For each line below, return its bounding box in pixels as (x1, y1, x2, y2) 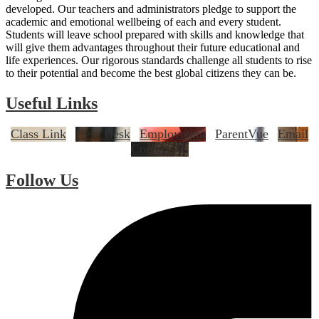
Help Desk (75, 127, 130, 142)
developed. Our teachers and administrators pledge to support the (6, 2, 296, 15)
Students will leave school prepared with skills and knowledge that (6, 28, 304, 41)
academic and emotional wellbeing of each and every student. (6, 15, 281, 28)
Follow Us (6, 171, 78, 190)
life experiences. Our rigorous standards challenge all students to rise (6, 53, 312, 66)
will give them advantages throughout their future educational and (6, 41, 300, 53)
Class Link (10, 127, 66, 142)
